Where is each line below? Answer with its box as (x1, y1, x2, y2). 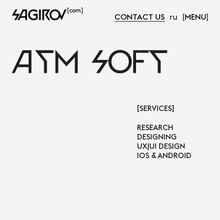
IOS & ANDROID (137, 150, 192, 160)
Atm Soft (12, 47, 84, 70)
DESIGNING (137, 132, 177, 141)
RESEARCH (137, 122, 173, 132)
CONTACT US (114, 12, 165, 22)
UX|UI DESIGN (137, 141, 185, 151)
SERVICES (139, 103, 172, 113)
